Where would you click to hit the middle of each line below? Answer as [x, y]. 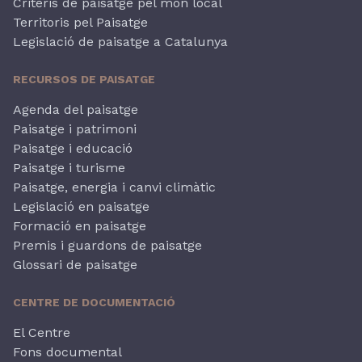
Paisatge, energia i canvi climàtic [114, 187]
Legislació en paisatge [81, 206]
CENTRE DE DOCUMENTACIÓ [94, 302]
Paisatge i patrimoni [75, 128]
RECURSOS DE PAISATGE [84, 79]
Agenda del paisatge [76, 109]
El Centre [42, 332]
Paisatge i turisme [69, 167]
